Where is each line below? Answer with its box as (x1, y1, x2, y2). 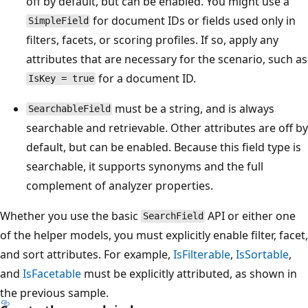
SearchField (142, 210, 203, 222)
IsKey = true (27, 73, 94, 85)
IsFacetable (23, 265, 81, 281)
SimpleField (27, 15, 89, 27)
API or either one (205, 208, 296, 223)
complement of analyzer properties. (26, 177, 213, 193)
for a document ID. (96, 70, 197, 86)
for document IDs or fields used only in (90, 12, 296, 28)
